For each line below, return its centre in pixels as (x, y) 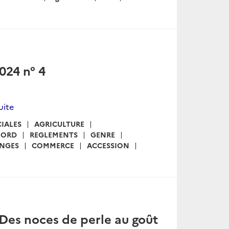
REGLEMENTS (54, 134)
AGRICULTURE (59, 123)
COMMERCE (53, 145)
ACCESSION (108, 145)
